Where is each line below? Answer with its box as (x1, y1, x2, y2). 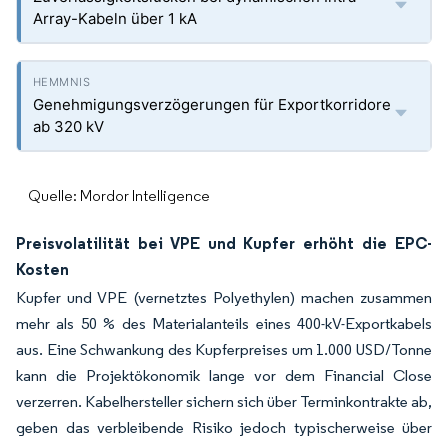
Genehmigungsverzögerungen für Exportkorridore (33, 95, 391, 114)
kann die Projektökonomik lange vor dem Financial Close (16, 366, 432, 385)
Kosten (16, 259, 69, 279)
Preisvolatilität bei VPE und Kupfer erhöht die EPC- (16, 233, 432, 253)
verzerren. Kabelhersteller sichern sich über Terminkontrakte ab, (16, 392, 432, 411)
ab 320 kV (33, 117, 104, 136)
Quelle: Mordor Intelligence (28, 186, 210, 205)
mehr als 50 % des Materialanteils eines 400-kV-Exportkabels (16, 314, 432, 333)
